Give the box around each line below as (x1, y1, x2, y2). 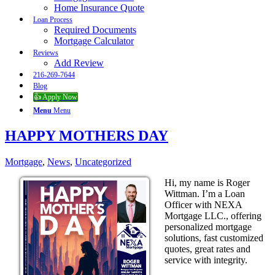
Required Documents (54, 25, 136, 35)
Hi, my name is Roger (165, 177, 250, 188)
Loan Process (33, 15, 72, 24)
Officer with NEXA (165, 199, 242, 210)
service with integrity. (165, 254, 247, 265)
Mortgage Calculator (54, 36, 134, 46)
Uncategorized (75, 156, 131, 167)
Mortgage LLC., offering (165, 210, 261, 221)
